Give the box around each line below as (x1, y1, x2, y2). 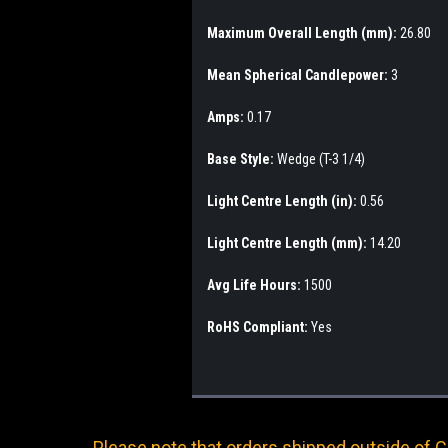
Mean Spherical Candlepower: (207, 66, 391, 83)
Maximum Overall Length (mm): (207, 24, 400, 41)
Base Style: (207, 150, 277, 167)
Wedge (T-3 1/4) (277, 150, 365, 167)
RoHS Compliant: (207, 318, 311, 335)
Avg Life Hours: (207, 276, 304, 293)
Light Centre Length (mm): (207, 234, 370, 251)
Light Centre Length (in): (207, 192, 360, 209)
